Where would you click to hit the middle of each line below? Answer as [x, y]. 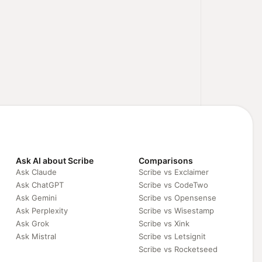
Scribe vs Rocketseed [178, 249]
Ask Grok [32, 223]
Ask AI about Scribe [54, 160]
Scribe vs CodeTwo [173, 185]
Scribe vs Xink [164, 223]
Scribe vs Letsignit [172, 236]
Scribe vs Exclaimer [173, 172]
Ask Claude [36, 172]
